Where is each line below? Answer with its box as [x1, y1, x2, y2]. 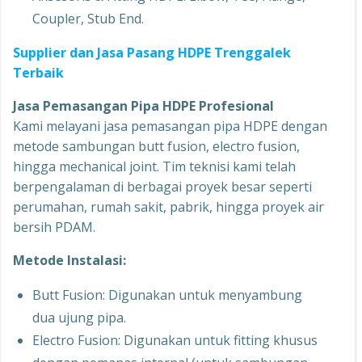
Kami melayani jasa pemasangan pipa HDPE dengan [13, 117, 327, 135]
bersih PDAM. [13, 218, 95, 236]
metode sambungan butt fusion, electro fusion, [13, 137, 300, 155]
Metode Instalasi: [13, 251, 126, 269]
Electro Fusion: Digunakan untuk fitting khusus [32, 331, 318, 349]
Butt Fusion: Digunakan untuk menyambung [32, 286, 302, 304]
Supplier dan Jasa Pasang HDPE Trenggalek [13, 44, 291, 61]
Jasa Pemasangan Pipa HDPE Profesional [13, 97, 274, 115]
